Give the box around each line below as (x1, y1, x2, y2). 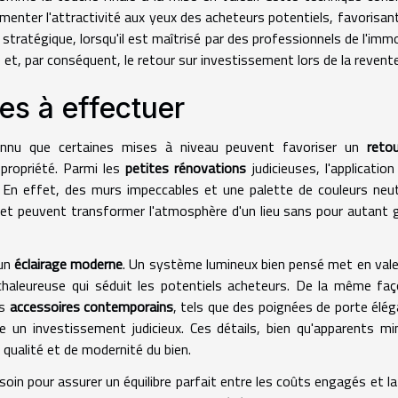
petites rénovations (125, 157, 247, 179)
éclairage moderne (13, 253, 123, 275)
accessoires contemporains (9, 296, 174, 318)
